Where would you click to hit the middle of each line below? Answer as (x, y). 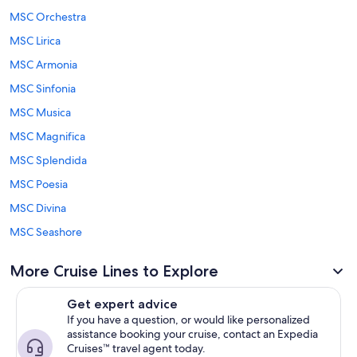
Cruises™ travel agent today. (136, 348)
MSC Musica (40, 112)
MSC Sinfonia (43, 88)
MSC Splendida (48, 160)
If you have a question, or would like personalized (188, 320)
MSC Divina (38, 208)
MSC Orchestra (48, 17)
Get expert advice (122, 304)
